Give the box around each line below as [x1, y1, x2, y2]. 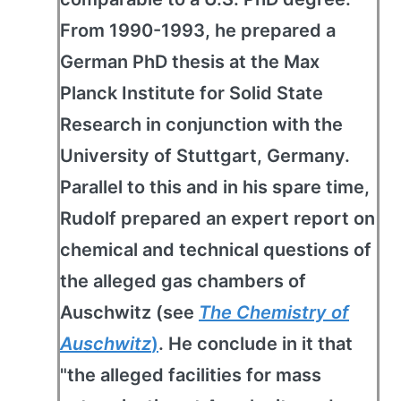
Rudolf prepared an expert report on [60, 208, 375, 229]
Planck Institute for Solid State [60, 82, 323, 104]
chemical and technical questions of [60, 239, 371, 260]
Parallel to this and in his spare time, [60, 176, 370, 198]
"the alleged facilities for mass [60, 364, 321, 386]
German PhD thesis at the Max [60, 51, 320, 73]
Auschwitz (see [60, 302, 199, 323]
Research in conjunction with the [60, 114, 343, 135]
